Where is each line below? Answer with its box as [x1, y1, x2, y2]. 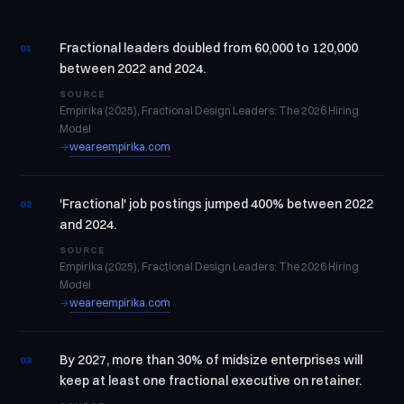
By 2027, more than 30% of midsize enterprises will [60, 352, 363, 368]
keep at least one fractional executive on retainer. [60, 372, 363, 389]
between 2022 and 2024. [60, 60, 207, 77]
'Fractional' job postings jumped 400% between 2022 [60, 196, 374, 212]
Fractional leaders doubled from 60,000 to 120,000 [60, 40, 359, 56]
